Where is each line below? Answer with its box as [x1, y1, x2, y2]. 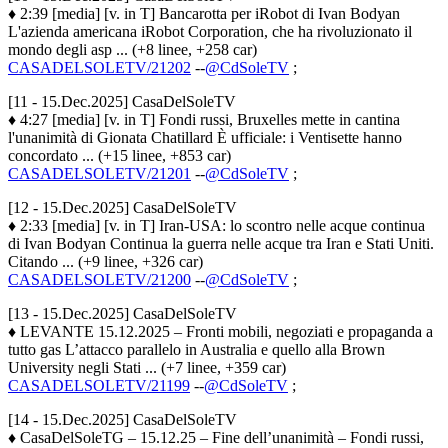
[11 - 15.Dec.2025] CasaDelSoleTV [8, 92, 236, 110]
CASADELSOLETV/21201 [8, 164, 191, 182]
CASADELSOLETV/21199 [8, 376, 190, 394]
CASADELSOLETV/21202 [8, 58, 191, 76]
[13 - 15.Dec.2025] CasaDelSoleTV [8, 304, 237, 322]
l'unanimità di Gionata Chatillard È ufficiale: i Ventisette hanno [8, 128, 402, 146]
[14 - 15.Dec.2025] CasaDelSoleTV [8, 410, 237, 428]
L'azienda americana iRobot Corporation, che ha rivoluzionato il [8, 22, 412, 40]
